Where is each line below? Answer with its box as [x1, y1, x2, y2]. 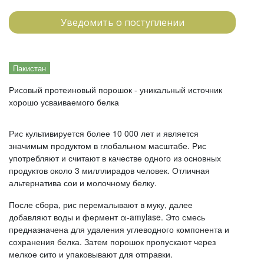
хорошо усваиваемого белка [9, 96, 119, 108]
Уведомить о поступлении [60, 16, 184, 29]
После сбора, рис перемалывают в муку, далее [9, 199, 193, 210]
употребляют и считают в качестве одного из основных [9, 152, 221, 164]
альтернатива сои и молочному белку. [9, 177, 157, 189]
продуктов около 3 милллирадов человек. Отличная [9, 164, 210, 176]
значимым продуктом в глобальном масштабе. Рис [9, 140, 206, 151]
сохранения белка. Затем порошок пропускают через [9, 236, 216, 247]
